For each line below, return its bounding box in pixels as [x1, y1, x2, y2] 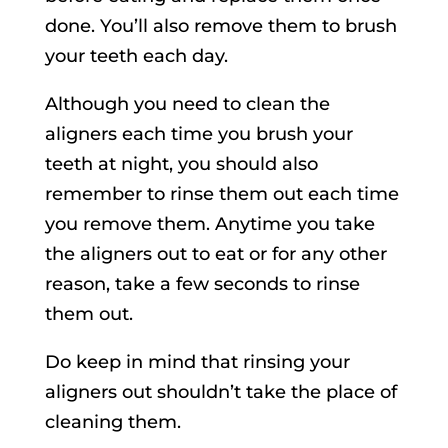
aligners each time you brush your [44, 123, 353, 146]
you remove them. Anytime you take [44, 213, 375, 236]
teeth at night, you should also [44, 153, 318, 176]
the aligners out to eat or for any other [44, 243, 387, 266]
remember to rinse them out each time [44, 183, 399, 206]
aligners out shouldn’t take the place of [44, 381, 397, 404]
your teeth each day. [44, 45, 228, 68]
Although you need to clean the [44, 93, 330, 116]
